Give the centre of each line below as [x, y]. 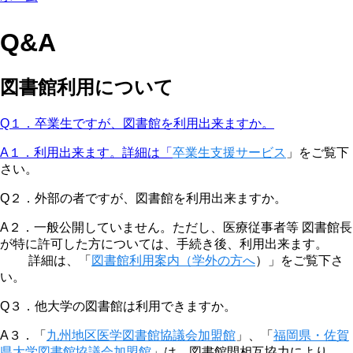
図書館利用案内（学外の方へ [173, 260]
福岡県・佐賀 [311, 335]
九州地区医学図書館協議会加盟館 [141, 335]
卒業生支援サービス [229, 152]
